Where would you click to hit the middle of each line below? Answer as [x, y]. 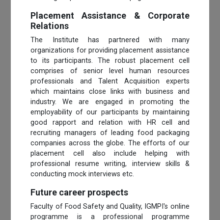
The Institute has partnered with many [110, 40]
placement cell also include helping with [110, 153]
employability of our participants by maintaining [110, 112]
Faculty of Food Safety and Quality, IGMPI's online [110, 206]
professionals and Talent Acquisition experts [110, 81]
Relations [50, 26]
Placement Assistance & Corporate [110, 15]
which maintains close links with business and [110, 91]
